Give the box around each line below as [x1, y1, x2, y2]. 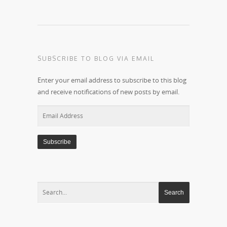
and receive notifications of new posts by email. [37, 87, 179, 96]
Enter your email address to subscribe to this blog [37, 75, 186, 85]
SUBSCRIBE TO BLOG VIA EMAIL [37, 54, 155, 62]
